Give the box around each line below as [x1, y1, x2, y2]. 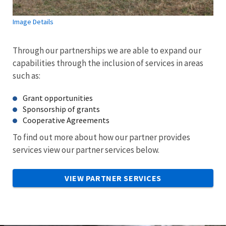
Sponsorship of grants [23, 103, 100, 114]
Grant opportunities [23, 92, 93, 103]
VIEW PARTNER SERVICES [65, 173, 161, 183]
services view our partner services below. [13, 144, 159, 155]
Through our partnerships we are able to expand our [13, 44, 201, 56]
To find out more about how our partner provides [13, 131, 190, 143]
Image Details [13, 17, 53, 26]
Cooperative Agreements [23, 115, 109, 125]
